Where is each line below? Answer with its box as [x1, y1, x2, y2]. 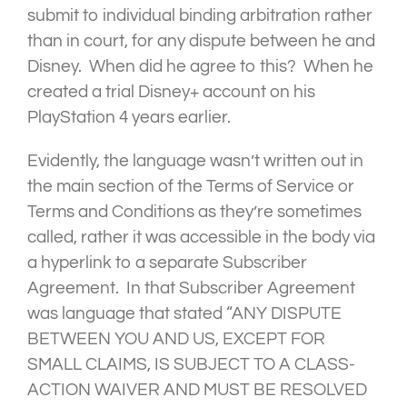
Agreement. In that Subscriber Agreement [27, 279, 355, 298]
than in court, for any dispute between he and [27, 32, 375, 51]
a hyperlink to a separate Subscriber [27, 253, 307, 273]
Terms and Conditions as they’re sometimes [27, 203, 362, 222]
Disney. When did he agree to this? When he [27, 57, 373, 76]
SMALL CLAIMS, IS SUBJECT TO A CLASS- [27, 355, 355, 374]
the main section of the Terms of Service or [27, 177, 354, 196]
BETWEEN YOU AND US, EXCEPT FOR [27, 330, 325, 349]
